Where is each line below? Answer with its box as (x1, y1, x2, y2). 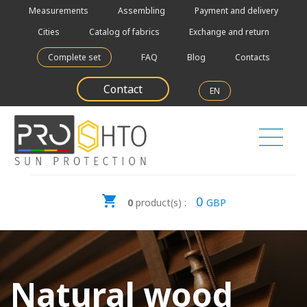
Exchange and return (189, 26, 269, 38)
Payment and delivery (195, 5, 278, 16)
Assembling (118, 5, 165, 16)
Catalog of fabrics (89, 26, 160, 38)
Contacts (235, 51, 270, 63)
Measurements (29, 5, 88, 16)
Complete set (48, 51, 101, 63)
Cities (38, 26, 60, 38)
